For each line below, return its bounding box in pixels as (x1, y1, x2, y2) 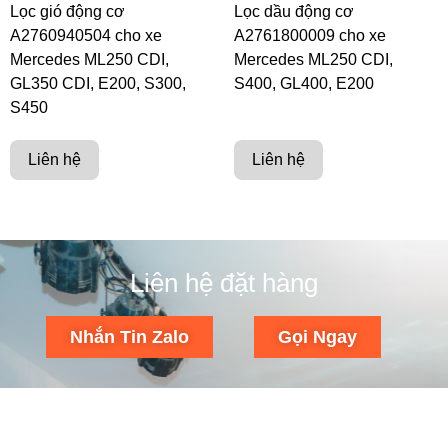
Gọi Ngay (277, 326, 357, 347)
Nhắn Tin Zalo (69, 326, 189, 347)
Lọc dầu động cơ (234, 2, 354, 20)
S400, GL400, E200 (234, 74, 374, 92)
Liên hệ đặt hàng (130, 267, 318, 298)
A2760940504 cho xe (10, 26, 162, 44)
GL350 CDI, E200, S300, (10, 74, 186, 92)
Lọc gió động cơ (10, 2, 125, 20)
